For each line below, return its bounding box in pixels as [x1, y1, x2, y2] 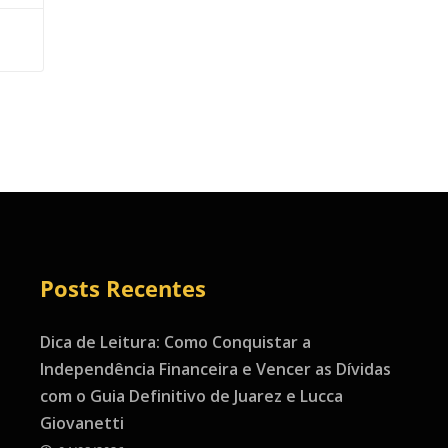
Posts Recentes [39, 273, 206, 305]
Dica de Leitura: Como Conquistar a [39, 331, 311, 354]
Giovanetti [39, 412, 124, 435]
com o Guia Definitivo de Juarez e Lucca [39, 385, 343, 408]
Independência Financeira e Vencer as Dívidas [39, 358, 391, 381]
